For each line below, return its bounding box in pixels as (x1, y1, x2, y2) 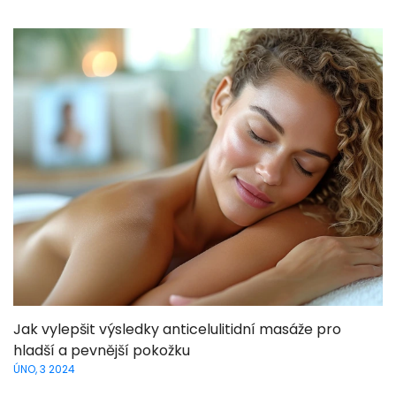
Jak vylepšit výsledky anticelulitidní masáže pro (13, 318, 341, 339)
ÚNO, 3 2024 (13, 361, 75, 377)
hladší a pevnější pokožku (13, 339, 190, 361)
